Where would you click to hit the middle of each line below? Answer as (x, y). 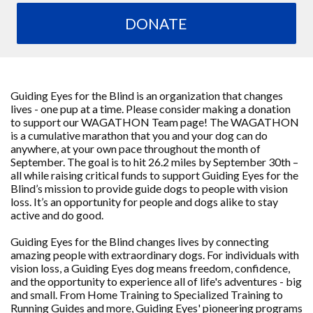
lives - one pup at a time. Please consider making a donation (151, 108)
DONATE (156, 23)
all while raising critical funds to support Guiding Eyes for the (154, 175)
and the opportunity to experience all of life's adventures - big (156, 281)
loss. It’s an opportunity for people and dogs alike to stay (144, 201)
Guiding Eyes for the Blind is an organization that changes (147, 95)
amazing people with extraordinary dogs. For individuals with (155, 254)
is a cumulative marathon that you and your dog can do (139, 135)
